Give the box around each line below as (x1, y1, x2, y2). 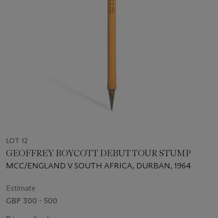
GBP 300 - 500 (6, 196, 57, 206)
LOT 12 (6, 136, 28, 145)
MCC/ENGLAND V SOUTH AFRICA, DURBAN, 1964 (6, 161, 191, 171)
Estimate (6, 183, 36, 193)
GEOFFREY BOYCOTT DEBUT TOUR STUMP (6, 148, 191, 159)
